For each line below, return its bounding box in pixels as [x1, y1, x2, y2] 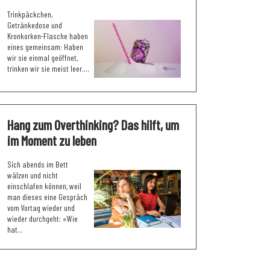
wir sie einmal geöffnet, [7, 52, 78, 63]
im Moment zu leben [7, 132, 96, 148]
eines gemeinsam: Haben [7, 41, 83, 52]
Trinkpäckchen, [7, 8, 52, 19]
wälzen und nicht [7, 169, 58, 180]
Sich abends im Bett [7, 159, 68, 169]
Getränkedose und [7, 19, 62, 30]
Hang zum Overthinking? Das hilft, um [7, 116, 179, 133]
